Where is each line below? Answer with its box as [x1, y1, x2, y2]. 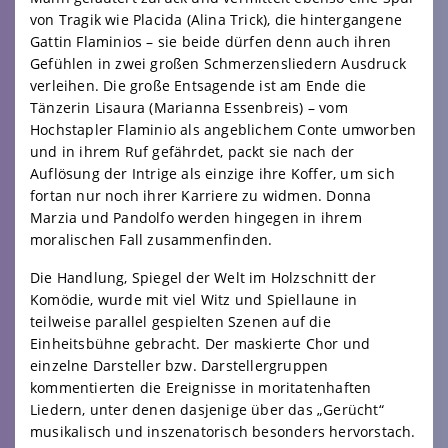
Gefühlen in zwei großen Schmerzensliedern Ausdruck [30, 54, 407, 73]
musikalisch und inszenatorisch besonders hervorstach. [30, 422, 416, 441]
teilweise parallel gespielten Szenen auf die [30, 312, 331, 331]
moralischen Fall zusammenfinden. [30, 230, 273, 249]
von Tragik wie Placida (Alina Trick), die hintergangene [30, 10, 403, 29]
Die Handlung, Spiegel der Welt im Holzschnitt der [30, 268, 376, 287]
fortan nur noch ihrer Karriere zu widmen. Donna [30, 186, 372, 205]
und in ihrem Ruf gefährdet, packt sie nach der [30, 142, 355, 161]
